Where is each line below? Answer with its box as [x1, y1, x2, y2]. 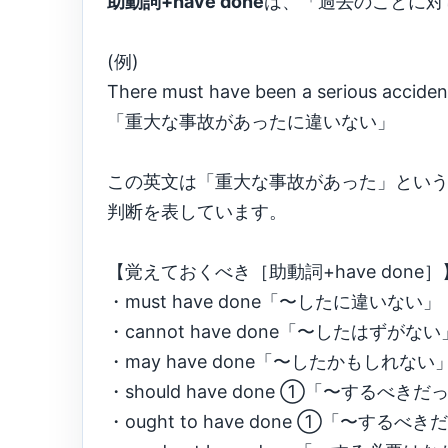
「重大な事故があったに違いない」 [107, 111, 395, 132]
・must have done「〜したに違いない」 [107, 291, 441, 312]
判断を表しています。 [107, 201, 287, 222]
